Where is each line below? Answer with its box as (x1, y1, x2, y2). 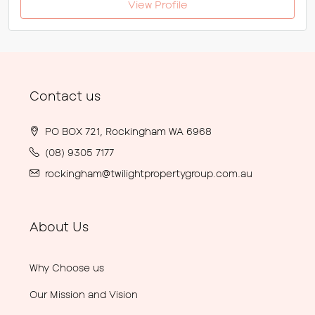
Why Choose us (30, 262, 104, 274)
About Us (30, 219, 89, 234)
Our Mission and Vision (30, 288, 138, 300)
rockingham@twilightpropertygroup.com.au (45, 167, 252, 179)
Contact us (30, 88, 101, 103)
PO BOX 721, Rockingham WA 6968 (45, 125, 212, 137)
